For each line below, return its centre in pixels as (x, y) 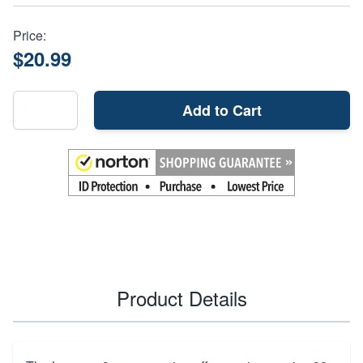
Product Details (181, 297)
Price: (30, 35)
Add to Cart (222, 110)
